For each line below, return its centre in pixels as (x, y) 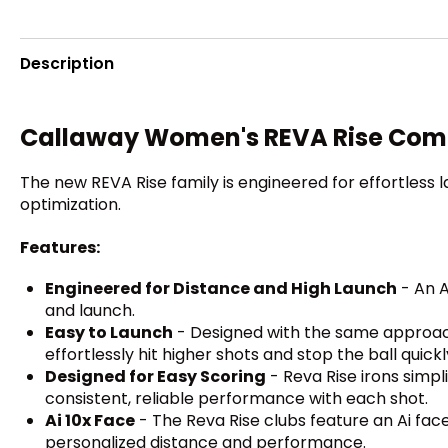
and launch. (90, 310)
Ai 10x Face (90, 420)
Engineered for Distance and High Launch (221, 288)
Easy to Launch (109, 332)
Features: (60, 247)
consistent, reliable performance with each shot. (236, 398)
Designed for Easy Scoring (155, 376)
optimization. (70, 205)
